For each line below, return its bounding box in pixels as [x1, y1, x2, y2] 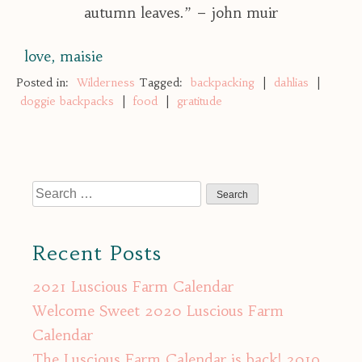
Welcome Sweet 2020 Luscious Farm [32, 301, 284, 321]
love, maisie [24, 47, 103, 66]
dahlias [274, 75, 309, 90]
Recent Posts [32, 241, 162, 267]
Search [32, 183, 76, 202]
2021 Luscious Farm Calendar [32, 277, 234, 297]
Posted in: [16, 75, 73, 90]
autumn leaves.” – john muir [84, 3, 278, 23]
